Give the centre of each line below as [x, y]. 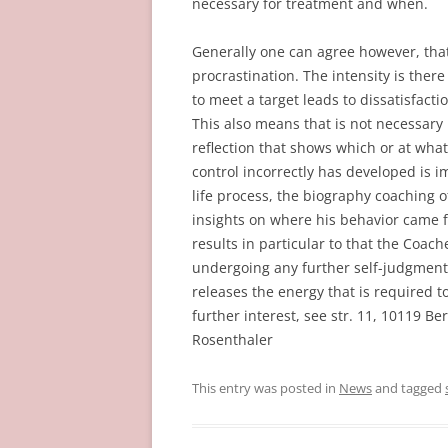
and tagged [408, 388]
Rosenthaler [232, 339]
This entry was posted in [265, 388]
